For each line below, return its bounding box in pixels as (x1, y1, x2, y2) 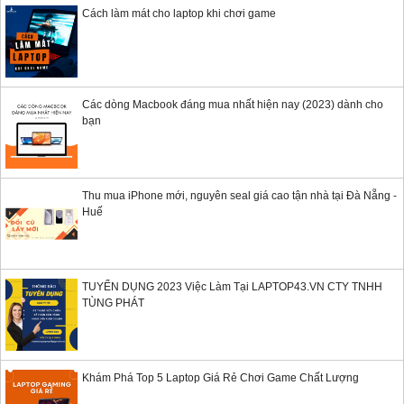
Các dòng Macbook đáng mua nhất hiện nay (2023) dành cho (82, 98, 383, 112)
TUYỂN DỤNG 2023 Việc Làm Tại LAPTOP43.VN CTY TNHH (82, 280, 382, 294)
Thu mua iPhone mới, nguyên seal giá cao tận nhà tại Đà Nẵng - (82, 189, 397, 203)
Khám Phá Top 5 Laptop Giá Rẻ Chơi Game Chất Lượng (82, 372, 359, 385)
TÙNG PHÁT (82, 297, 144, 310)
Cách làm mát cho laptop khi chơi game (82, 7, 276, 21)
